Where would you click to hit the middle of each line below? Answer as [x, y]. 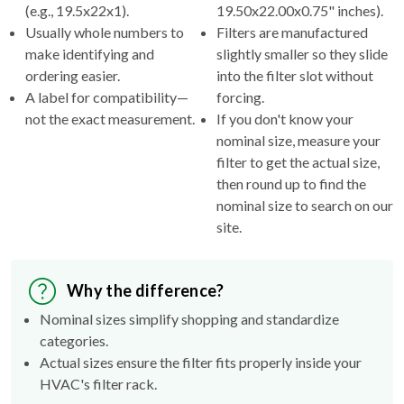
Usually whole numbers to [105, 32]
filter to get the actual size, [298, 161]
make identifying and [90, 53]
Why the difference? [146, 291]
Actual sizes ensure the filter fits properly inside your [201, 362]
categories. [74, 340]
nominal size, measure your [298, 140]
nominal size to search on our [305, 205]
